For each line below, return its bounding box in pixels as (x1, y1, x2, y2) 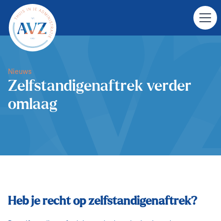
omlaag (8, 97, 57, 112)
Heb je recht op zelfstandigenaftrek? (8, 195, 197, 207)
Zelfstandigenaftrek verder (8, 79, 191, 94)
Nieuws (8, 67, 32, 76)
